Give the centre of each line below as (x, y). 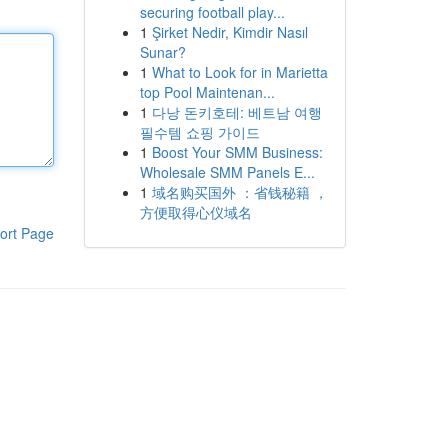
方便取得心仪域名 (195, 212)
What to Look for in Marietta (239, 72)
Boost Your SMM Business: (237, 152)
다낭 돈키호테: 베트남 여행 (236, 112)
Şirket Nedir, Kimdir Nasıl (229, 32)
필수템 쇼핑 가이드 (199, 132)
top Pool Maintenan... (207, 92)
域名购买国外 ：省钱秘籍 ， (239, 192)
